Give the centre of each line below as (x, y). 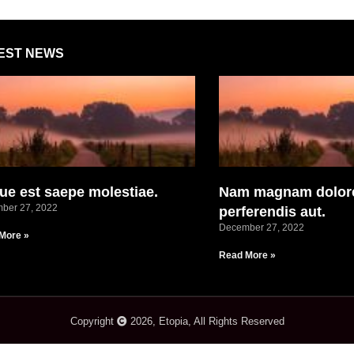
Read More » (247, 256)
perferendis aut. (272, 212)
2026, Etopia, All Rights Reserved (205, 322)
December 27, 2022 (261, 228)
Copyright (93, 322)
